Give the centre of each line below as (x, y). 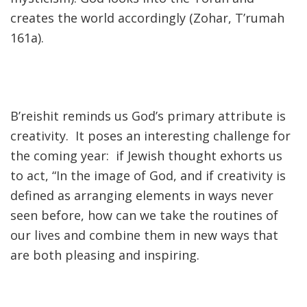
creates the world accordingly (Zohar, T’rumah (147, 18)
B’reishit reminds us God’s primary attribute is (148, 116)
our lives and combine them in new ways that (144, 235)
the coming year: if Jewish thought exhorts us (146, 156)
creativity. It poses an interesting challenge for (150, 136)
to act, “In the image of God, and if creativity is (148, 176)
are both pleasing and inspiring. (105, 255)
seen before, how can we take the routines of (144, 216)
